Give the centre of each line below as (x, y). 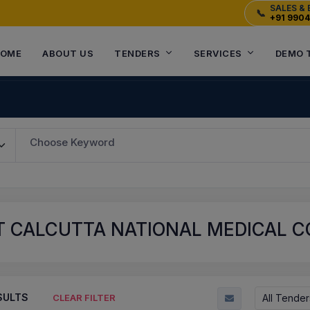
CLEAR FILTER (84, 298)
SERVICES (218, 53)
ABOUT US (68, 53)
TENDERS (137, 53)
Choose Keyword (73, 142)
